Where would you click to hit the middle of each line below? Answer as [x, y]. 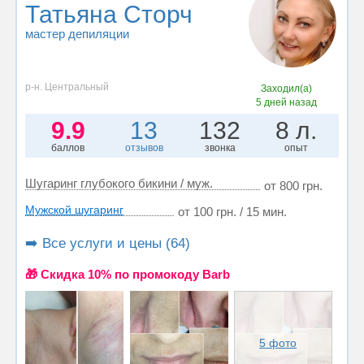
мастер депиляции [77, 34]
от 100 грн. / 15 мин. [232, 211]
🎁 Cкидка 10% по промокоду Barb [128, 274]
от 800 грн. [293, 185]
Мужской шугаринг [74, 209]
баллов [68, 147]
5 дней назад [287, 102]
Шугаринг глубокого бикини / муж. [119, 183]
